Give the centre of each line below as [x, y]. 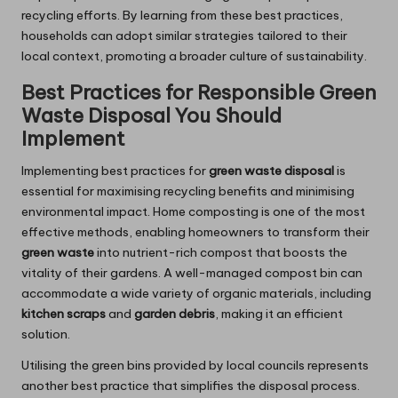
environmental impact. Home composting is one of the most [193, 211]
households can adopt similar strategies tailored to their [184, 35]
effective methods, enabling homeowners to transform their [195, 231]
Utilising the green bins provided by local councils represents [195, 365]
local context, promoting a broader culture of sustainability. [194, 56]
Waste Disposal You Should [151, 115]
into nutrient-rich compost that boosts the [221, 252]
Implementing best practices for [115, 170]
